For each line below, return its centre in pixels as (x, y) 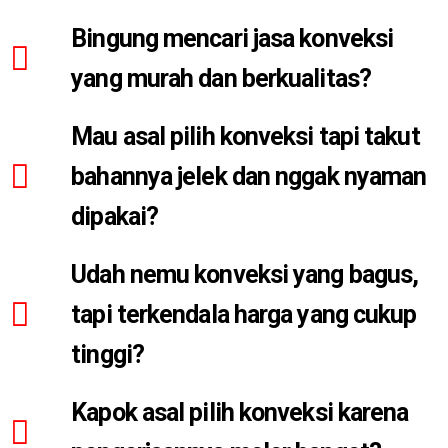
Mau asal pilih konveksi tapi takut (245, 136)
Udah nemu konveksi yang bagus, (245, 274)
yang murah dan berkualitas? (221, 78)
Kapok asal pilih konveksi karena (240, 412)
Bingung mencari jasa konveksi (232, 38)
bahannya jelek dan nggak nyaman (249, 176)
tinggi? (107, 354)
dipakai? (115, 216)
